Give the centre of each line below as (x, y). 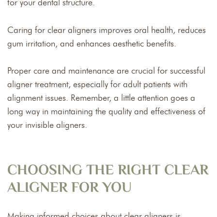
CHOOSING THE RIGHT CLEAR (108, 170)
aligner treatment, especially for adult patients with (97, 84)
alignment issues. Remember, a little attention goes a (101, 98)
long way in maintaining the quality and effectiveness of (106, 111)
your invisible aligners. (47, 125)
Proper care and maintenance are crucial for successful (106, 70)
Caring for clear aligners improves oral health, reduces (107, 30)
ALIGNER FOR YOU (70, 188)
